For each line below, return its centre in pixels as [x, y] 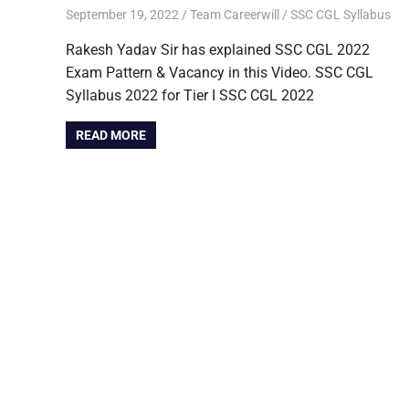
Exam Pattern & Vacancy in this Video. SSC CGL [220, 72]
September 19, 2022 [122, 14]
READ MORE [111, 135]
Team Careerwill [234, 14]
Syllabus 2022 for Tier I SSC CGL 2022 [190, 95]
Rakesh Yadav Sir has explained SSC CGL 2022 [218, 49]
